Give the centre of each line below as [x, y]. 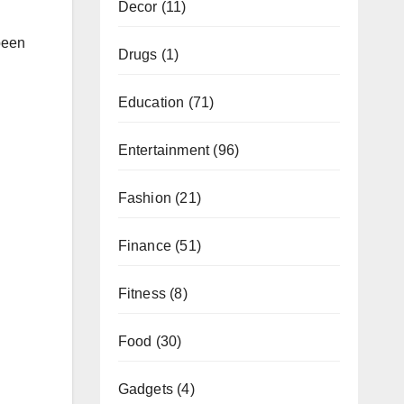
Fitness [142, 293]
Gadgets [145, 389]
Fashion [144, 197]
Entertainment [164, 150]
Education [151, 102]
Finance [144, 245]
